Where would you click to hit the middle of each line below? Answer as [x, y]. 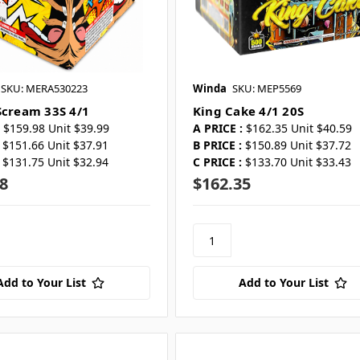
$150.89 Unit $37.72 [298, 145]
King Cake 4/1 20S [248, 111]
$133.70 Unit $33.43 [298, 162]
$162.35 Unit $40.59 [299, 129]
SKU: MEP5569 [266, 89]
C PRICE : [217, 162]
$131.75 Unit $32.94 [55, 162]
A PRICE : [217, 129]
